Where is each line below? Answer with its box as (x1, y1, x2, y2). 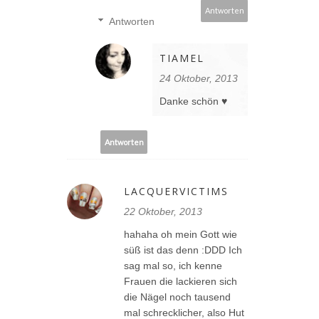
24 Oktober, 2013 (159, 73, 238, 85)
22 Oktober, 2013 (124, 206, 202, 218)
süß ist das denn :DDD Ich (124, 244, 242, 256)
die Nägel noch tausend (124, 291, 231, 303)
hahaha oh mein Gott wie (124, 229, 237, 241)
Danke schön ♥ (159, 95, 227, 108)
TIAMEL (159, 51, 204, 66)
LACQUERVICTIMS (124, 184, 229, 199)
